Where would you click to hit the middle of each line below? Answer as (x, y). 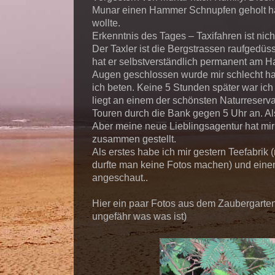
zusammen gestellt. (134, 139)
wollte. (106, 23)
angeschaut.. (120, 178)
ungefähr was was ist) (139, 216)
